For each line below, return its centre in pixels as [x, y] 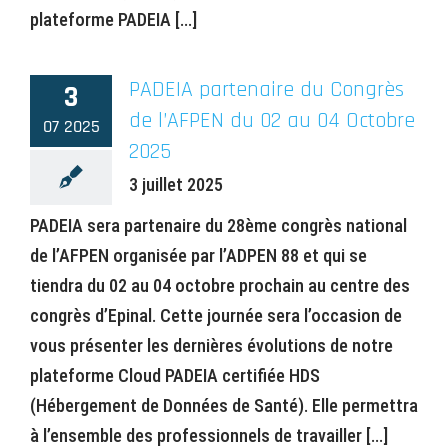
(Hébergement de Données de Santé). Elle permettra [224, 405]
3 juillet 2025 [176, 184]
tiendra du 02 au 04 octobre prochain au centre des [220, 285]
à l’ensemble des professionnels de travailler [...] [209, 435]
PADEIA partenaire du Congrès [266, 89]
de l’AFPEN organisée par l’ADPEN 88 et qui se [198, 255]
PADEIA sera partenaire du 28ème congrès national [218, 225]
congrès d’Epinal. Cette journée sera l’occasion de [216, 315]
